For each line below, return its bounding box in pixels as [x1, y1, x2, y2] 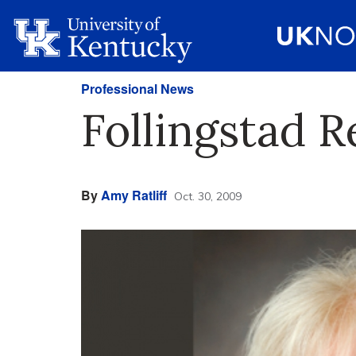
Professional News [81, 79, 194, 98]
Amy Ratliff [101, 186, 167, 204]
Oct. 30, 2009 [174, 189, 242, 203]
